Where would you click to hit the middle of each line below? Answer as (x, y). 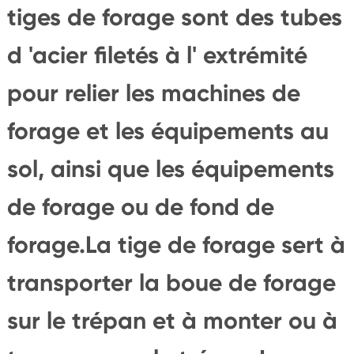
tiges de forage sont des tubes (174, 17)
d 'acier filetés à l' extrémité (157, 55)
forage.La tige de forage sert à (176, 245)
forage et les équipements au (168, 131)
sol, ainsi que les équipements (170, 169)
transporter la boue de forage (171, 282)
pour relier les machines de (153, 93)
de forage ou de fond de (140, 207)
